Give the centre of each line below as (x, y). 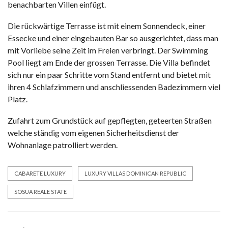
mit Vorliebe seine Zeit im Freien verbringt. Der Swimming (108, 50)
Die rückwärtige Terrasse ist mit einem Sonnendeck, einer (107, 25)
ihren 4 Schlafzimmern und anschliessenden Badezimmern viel (114, 87)
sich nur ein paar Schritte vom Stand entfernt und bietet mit (109, 74)
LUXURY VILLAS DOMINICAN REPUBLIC (135, 173)
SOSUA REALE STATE (40, 191)
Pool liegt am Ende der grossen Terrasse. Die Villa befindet (109, 62)
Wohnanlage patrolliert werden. (63, 145)
